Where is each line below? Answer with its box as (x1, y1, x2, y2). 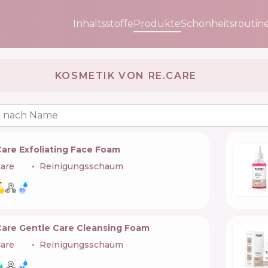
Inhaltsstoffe (73, 18, 133, 29)
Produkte (133, 18, 181, 29)
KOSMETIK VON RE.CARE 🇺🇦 (54, 69, 214, 81)
